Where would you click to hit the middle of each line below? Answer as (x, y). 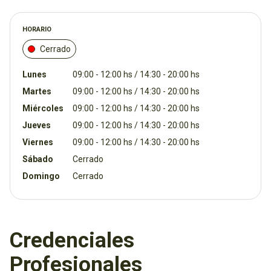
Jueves (37, 126)
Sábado (38, 159)
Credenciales (72, 241)
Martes (37, 92)
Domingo (41, 176)
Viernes (38, 142)
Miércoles (43, 109)
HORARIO (37, 30)
